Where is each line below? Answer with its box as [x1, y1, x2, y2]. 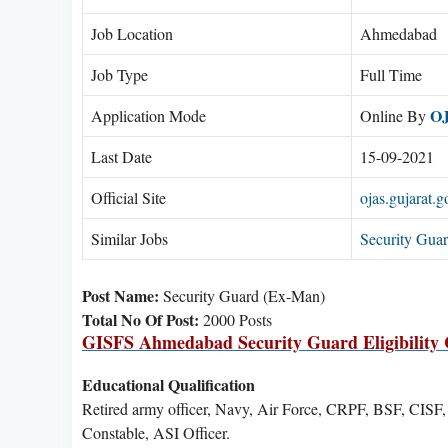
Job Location [91, 22, 173, 44]
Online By [360, 104, 430, 126]
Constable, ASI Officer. [82, 421, 230, 443]
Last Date [91, 145, 152, 167]
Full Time [360, 63, 422, 85]
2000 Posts [199, 308, 272, 330]
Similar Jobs [91, 227, 168, 249]
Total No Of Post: [82, 307, 199, 331]
